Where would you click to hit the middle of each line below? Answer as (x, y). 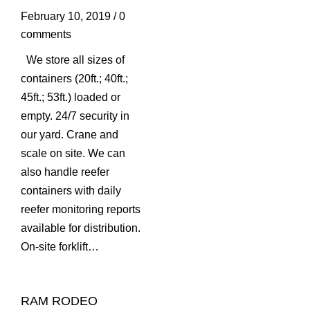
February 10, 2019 (66, 17)
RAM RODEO (59, 301)
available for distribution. (81, 228)
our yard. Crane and (70, 135)
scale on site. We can (73, 154)
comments (46, 35)
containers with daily (71, 191)
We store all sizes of (73, 60)
